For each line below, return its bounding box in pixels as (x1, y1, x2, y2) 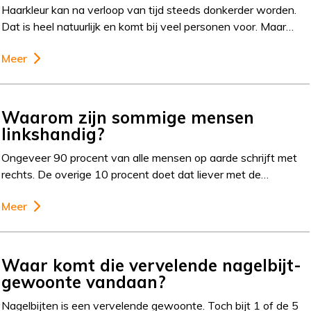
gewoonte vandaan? (1, 271, 167, 292)
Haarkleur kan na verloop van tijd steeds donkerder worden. (1, 3, 297, 17)
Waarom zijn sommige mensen (1, 106, 255, 128)
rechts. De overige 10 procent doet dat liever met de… (1, 167, 269, 181)
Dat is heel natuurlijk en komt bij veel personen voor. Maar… (1, 19, 294, 33)
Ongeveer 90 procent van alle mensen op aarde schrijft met (1, 150, 298, 165)
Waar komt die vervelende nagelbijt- (1, 254, 302, 276)
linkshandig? (1, 123, 106, 144)
